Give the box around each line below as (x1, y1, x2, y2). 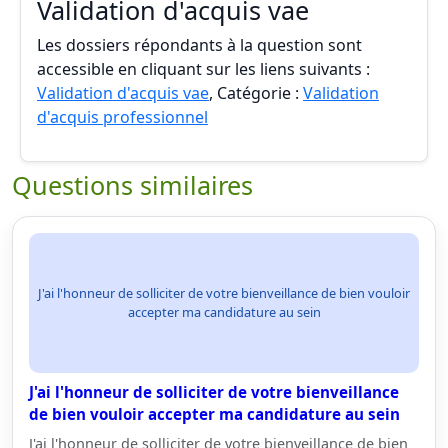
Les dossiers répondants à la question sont (37, 34, 362, 56)
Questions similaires (12, 168, 253, 202)
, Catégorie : (209, 82, 303, 104)
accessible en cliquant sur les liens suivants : (37, 58, 370, 80)
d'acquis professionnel (37, 106, 208, 128)
